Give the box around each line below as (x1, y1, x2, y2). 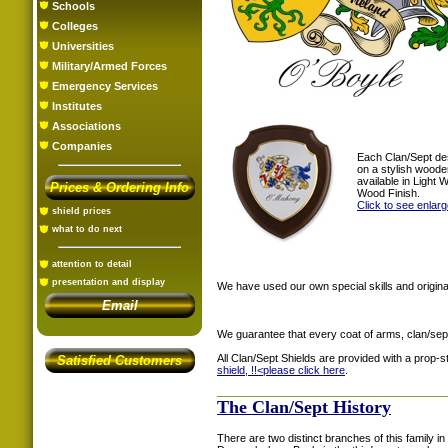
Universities (52, 40, 114, 52)
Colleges (52, 20, 98, 32)
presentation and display (52, 277, 165, 287)
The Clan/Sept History (217, 396, 391, 417)
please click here (263, 363, 345, 376)
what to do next (52, 224, 122, 234)
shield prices (52, 206, 111, 216)
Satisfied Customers (57, 353, 182, 368)
